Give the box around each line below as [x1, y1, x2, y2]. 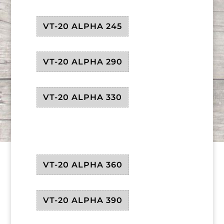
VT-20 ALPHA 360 [42, 160, 122, 170]
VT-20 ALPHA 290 [42, 57, 122, 67]
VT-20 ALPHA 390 [42, 195, 122, 205]
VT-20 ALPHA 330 [42, 92, 122, 102]
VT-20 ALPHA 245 [42, 21, 122, 31]
